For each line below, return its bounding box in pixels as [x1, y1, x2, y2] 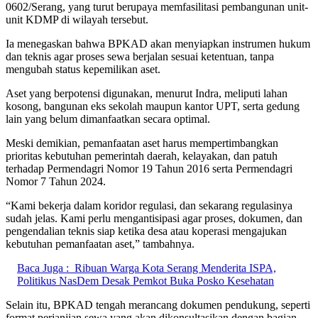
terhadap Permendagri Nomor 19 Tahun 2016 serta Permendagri [6, 162, 292, 175]
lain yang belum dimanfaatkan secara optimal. [6, 112, 210, 125]
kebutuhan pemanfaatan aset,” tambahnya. [6, 237, 194, 250]
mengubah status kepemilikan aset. [6, 62, 160, 75]
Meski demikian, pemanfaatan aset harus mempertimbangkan [6, 136, 278, 149]
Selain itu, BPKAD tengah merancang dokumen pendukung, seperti [6, 298, 310, 311]
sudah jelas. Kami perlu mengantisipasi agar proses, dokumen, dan [6, 212, 302, 224]
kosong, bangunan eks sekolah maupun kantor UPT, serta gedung [6, 99, 300, 112]
